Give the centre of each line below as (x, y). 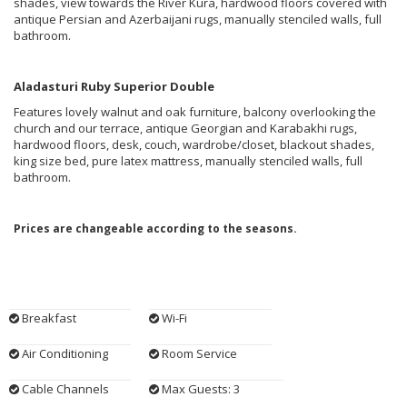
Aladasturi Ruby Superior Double (115, 87)
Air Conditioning (64, 354)
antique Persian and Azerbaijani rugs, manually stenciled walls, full (198, 20)
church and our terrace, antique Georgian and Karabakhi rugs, (185, 129)
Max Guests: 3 (200, 389)
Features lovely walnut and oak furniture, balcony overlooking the (195, 112)
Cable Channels (64, 389)
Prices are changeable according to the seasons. (155, 229)
